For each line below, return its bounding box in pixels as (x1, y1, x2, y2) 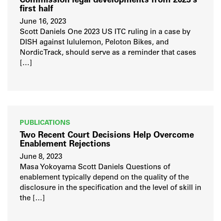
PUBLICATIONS (20, 119, 70, 127)
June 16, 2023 (20, 18, 66, 26)
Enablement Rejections (20, 140, 110, 149)
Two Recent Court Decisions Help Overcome (20, 131, 194, 140)
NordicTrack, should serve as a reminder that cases (20, 49, 196, 57)
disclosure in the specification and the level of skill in (20, 184, 201, 192)
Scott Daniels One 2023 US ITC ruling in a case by (20, 29, 190, 37)
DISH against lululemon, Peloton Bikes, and (20, 39, 169, 47)
